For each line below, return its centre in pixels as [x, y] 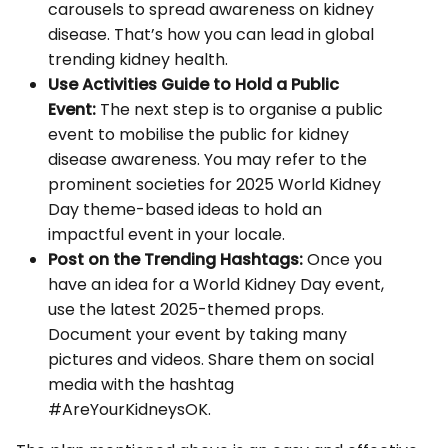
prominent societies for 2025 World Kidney [214, 185]
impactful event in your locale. [172, 235]
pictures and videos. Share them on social [211, 360]
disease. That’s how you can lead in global [211, 35]
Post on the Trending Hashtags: [175, 260]
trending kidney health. [144, 60]
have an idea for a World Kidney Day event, [216, 285]
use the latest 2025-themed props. [186, 310]
